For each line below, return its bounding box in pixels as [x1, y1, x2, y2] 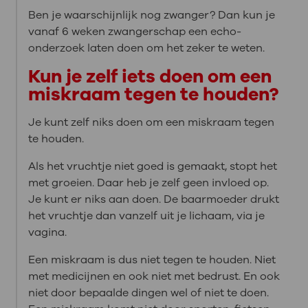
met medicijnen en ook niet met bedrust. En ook [27, 268, 280, 284]
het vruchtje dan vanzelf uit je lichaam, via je [27, 208, 265, 223]
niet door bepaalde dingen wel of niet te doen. [27, 285, 269, 300]
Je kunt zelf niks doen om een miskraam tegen [27, 114, 274, 130]
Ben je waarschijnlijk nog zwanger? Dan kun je [27, 7, 275, 23]
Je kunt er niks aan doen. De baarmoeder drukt [27, 191, 279, 207]
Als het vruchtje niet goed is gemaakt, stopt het [27, 158, 277, 174]
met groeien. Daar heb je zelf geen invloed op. [27, 175, 269, 190]
